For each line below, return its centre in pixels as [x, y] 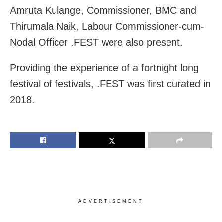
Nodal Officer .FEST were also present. [96, 42]
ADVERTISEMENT [111, 201]
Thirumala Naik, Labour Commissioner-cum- [107, 27]
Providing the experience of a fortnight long [104, 68]
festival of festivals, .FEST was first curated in [110, 84]
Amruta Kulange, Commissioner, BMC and [103, 11]
